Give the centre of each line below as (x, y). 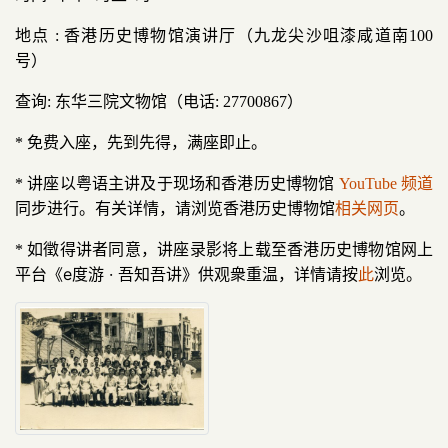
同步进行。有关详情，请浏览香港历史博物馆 (175, 208)
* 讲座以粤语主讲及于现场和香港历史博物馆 (177, 183)
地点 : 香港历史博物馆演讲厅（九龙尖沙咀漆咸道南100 (224, 35)
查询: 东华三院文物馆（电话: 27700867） (159, 101)
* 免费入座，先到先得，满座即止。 (141, 142)
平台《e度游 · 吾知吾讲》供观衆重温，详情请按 (186, 274)
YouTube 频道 (386, 183)
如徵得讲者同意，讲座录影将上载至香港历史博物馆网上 (230, 249)
